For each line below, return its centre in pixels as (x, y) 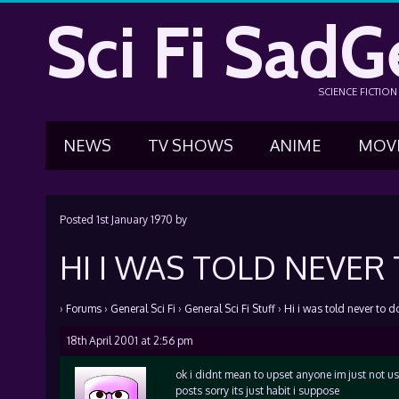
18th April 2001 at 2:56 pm (129, 341)
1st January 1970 (134, 220)
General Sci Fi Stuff (229, 309)
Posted (77, 220)
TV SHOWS (190, 145)
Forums (83, 309)
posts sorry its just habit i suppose (257, 391)
